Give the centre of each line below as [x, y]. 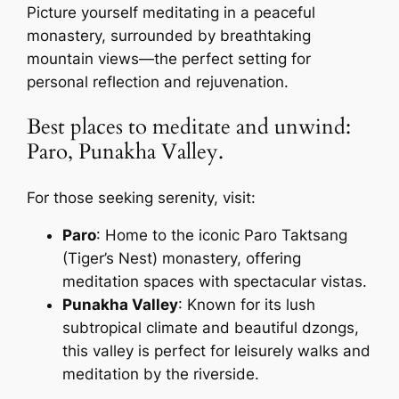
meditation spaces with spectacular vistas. [215, 282]
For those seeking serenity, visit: [142, 197]
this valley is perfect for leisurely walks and [217, 351]
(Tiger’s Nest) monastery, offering [182, 259]
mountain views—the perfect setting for [169, 59]
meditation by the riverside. [161, 375]
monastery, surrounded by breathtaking [169, 36]
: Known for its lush [247, 305]
